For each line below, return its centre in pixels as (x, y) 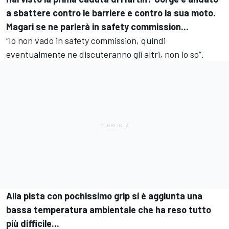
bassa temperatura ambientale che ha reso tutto (109, 209)
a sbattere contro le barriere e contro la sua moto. (111, 13)
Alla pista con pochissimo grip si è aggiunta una (104, 196)
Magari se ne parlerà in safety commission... (99, 26)
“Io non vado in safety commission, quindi (86, 40)
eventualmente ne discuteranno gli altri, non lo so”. (106, 54)
